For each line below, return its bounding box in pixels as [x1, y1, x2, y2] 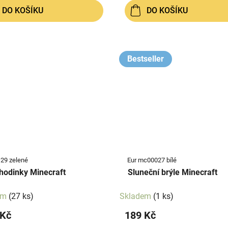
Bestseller [127, 53, 164, 64]
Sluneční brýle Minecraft [182, 167, 217, 178]
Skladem [120, 191, 153, 202]
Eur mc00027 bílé [127, 156, 177, 164]
